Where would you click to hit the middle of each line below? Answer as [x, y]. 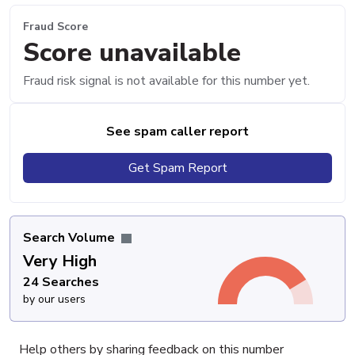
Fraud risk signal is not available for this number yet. [166, 80]
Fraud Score [55, 27]
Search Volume [71, 237]
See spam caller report [177, 131]
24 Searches [61, 282]
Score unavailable [132, 52]
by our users [54, 299]
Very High [60, 261]
